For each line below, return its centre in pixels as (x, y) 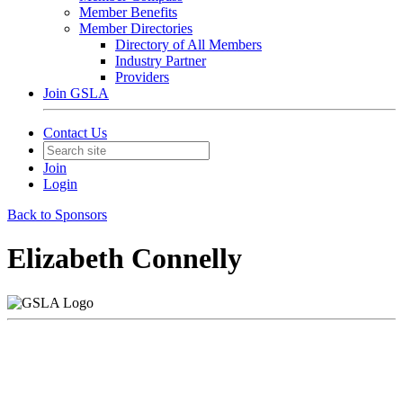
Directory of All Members (188, 45)
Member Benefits (128, 12)
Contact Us (75, 133)
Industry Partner (161, 61)
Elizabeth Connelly (125, 259)
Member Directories (136, 28)
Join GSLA (76, 93)
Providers (142, 77)
